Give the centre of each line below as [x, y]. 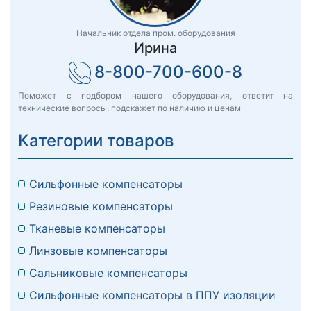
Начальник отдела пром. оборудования [155, 33]
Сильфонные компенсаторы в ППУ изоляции [152, 295]
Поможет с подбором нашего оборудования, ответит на [155, 96]
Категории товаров [96, 141]
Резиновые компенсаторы [101, 207]
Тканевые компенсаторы [97, 229]
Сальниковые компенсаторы [108, 273]
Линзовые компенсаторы [98, 251]
